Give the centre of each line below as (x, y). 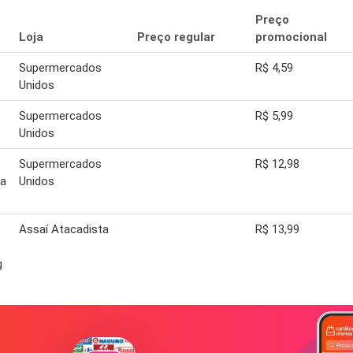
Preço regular (176, 37)
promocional (291, 37)
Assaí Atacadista (64, 230)
